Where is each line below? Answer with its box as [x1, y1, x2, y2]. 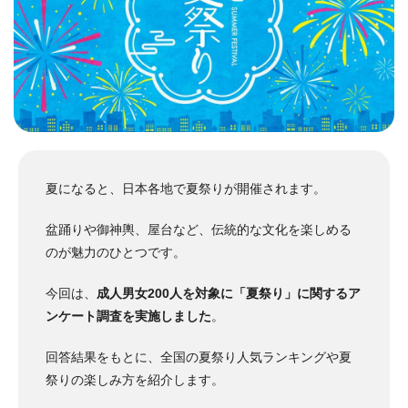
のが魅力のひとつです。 [46, 244, 186, 260]
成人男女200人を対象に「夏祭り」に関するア [97, 285, 361, 301]
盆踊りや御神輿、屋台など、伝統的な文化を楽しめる [46, 221, 352, 237]
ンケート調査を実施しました [46, 308, 211, 323]
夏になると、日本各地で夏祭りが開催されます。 [46, 180, 326, 196]
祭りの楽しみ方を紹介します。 [46, 372, 224, 387]
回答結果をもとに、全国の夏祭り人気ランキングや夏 [46, 349, 352, 364]
